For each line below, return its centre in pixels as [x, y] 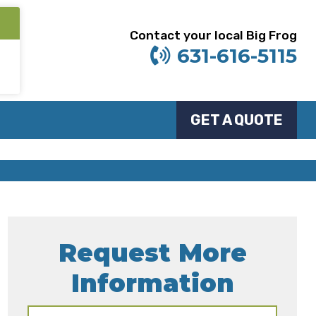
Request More [152, 253]
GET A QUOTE [237, 120]
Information [152, 283]
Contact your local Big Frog [214, 35]
